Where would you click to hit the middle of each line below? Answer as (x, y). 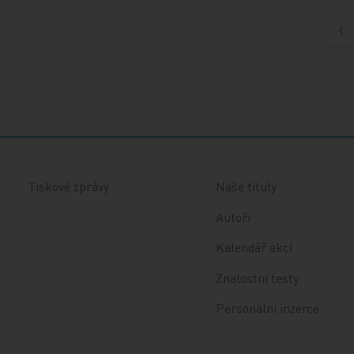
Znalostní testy (257, 277)
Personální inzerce (267, 307)
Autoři (233, 217)
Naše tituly (246, 186)
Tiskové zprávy (69, 186)
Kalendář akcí (254, 247)
